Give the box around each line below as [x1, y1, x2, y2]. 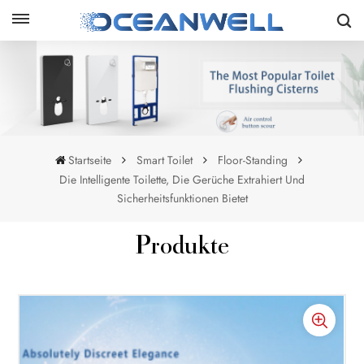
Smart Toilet [136, 151, 193, 168]
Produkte [135, 235, 229, 261]
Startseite [68, 151, 112, 168]
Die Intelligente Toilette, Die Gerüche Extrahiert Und [59, 171, 305, 188]
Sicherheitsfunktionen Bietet [116, 189, 248, 206]
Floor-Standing [218, 151, 288, 168]
